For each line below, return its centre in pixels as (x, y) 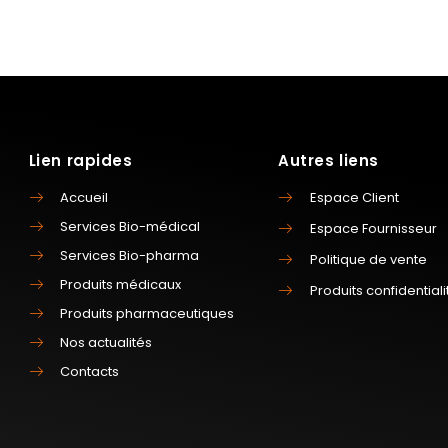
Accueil (84, 197)
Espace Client (354, 197)
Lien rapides (80, 160)
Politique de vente (368, 259)
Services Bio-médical (130, 226)
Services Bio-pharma (130, 255)
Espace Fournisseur (373, 228)
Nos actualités (106, 342)
